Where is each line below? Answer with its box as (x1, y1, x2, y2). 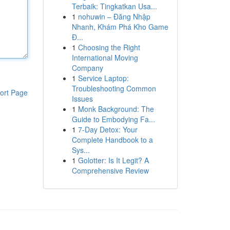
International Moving (71, 52, 138, 63)
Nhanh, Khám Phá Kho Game (71, 22, 168, 32)
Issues (71, 93, 93, 104)
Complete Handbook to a (71, 135, 153, 145)
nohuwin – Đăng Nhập (78, 11, 150, 22)
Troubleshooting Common (71, 83, 156, 93)
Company (71, 63, 103, 73)
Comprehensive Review (71, 165, 149, 176)
